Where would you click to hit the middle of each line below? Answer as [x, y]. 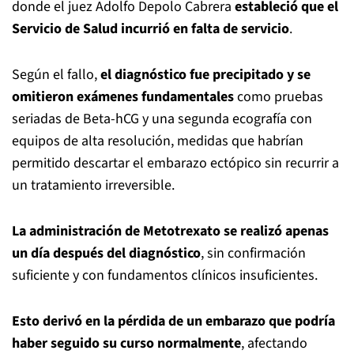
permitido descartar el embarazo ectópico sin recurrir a [175, 163]
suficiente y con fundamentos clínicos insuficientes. [165, 275]
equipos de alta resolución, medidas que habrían [158, 141]
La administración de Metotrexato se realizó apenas [170, 231]
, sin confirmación [253, 253]
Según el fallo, [56, 75]
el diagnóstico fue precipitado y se [205, 75]
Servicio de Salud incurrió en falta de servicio [151, 29]
